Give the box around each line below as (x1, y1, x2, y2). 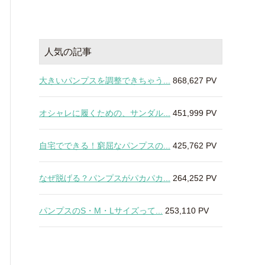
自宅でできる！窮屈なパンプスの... (39, 141, 170, 150)
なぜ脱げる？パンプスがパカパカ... (39, 173, 170, 183)
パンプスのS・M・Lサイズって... (39, 206, 163, 215)
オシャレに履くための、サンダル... (39, 108, 170, 118)
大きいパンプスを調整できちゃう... (39, 76, 170, 85)
